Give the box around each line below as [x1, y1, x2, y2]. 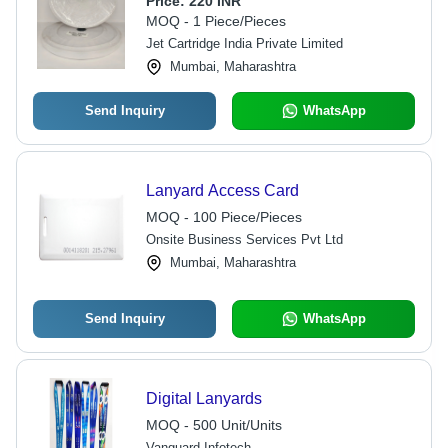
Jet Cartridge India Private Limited [145, 36, 343, 51]
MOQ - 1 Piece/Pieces [145, 13, 286, 29]
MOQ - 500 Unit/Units [145, 417, 282, 433]
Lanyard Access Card [145, 182, 299, 199]
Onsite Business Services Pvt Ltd [145, 232, 343, 247]
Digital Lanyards [145, 390, 262, 407]
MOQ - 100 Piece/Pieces [145, 209, 302, 225]
